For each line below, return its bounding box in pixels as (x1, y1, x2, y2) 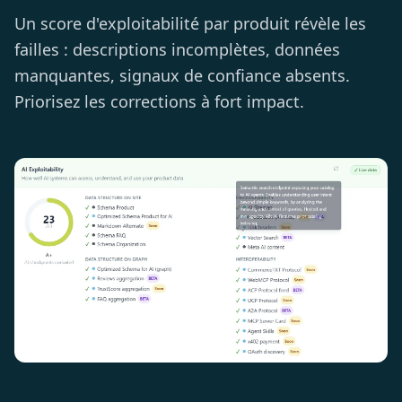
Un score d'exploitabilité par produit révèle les (14, 13, 366, 35)
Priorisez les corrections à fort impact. (14, 91, 304, 113)
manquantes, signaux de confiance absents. (14, 65, 350, 87)
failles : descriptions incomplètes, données (14, 39, 340, 61)
